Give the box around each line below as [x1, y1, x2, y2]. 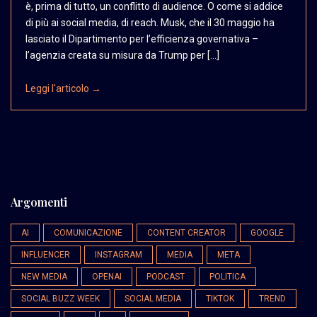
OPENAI [92, 271, 122, 282]
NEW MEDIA [21, 271, 67, 282]
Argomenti [11, 194, 67, 209]
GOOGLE [250, 227, 284, 238]
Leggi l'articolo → [25, 82, 101, 94]
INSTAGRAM [95, 249, 142, 260]
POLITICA [209, 271, 246, 282]
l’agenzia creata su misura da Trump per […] [25, 49, 219, 61]
